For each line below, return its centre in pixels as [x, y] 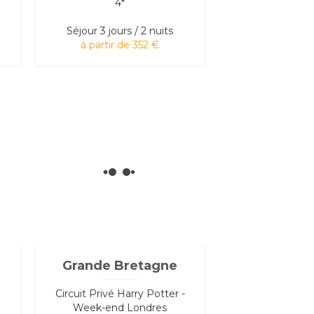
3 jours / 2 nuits [137, 30]
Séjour [82, 30]
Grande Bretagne [120, 265]
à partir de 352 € [120, 45]
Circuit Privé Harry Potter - [120, 293]
